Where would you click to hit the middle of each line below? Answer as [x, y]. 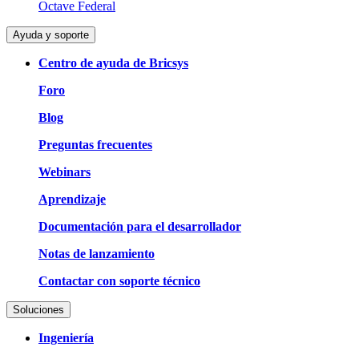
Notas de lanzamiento [97, 253]
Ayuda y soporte [51, 34]
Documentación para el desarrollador [140, 226]
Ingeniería [66, 337]
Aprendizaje [72, 199]
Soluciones [38, 309]
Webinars [65, 171]
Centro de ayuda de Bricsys [113, 63]
